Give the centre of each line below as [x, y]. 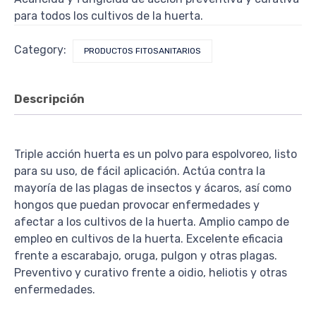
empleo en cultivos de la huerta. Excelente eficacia [148, 239]
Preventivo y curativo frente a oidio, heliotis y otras [151, 273]
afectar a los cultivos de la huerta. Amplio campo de [152, 222]
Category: [42, 50]
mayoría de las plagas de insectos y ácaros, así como [153, 188]
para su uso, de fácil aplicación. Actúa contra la [140, 171]
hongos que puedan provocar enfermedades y [137, 205]
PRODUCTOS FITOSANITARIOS [142, 51]
